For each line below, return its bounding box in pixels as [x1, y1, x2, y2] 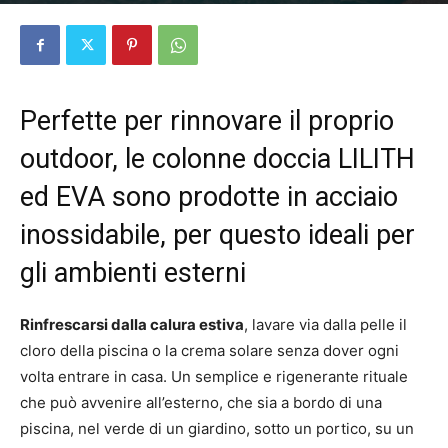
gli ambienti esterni [20, 257, 246, 290]
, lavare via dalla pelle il [244, 315, 407, 335]
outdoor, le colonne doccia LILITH [20, 143, 415, 176]
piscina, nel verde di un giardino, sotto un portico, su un [20, 419, 414, 439]
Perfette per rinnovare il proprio [20, 105, 394, 138]
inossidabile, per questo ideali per [20, 219, 415, 252]
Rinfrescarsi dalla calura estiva [20, 315, 244, 335]
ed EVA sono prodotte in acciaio [20, 181, 398, 214]
